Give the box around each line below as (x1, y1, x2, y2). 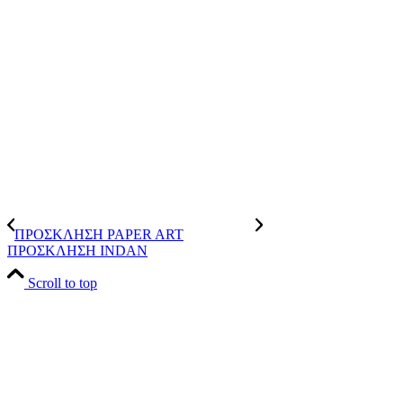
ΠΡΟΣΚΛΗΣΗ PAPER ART (14, 227, 184, 243)
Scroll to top (28, 275, 97, 291)
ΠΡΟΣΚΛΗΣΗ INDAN (7, 243, 148, 259)
